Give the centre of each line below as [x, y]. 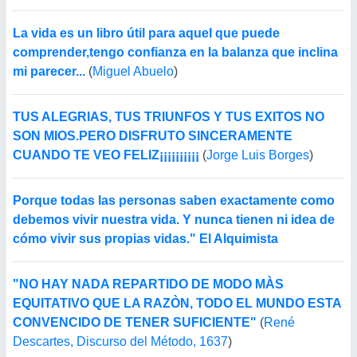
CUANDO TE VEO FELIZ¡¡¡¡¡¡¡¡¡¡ [106, 155]
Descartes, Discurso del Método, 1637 [120, 341]
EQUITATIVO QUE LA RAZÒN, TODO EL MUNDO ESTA [177, 303]
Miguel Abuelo [133, 71]
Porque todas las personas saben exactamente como [174, 200]
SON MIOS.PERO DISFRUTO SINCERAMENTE [153, 136]
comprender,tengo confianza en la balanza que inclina [175, 52]
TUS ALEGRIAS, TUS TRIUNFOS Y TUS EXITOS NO [169, 117]
